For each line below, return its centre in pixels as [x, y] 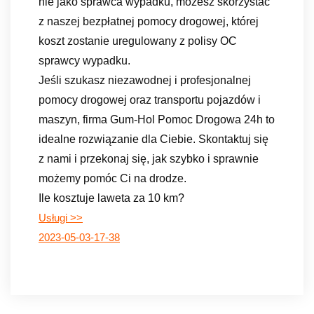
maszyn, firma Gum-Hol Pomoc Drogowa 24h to [157, 119]
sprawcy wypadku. [84, 60]
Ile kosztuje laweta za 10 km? [111, 198]
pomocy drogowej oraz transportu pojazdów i [150, 100]
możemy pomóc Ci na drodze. [112, 178]
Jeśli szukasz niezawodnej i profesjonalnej [145, 80]
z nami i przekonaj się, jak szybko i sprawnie [149, 158]
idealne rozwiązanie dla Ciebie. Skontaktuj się [153, 139]
